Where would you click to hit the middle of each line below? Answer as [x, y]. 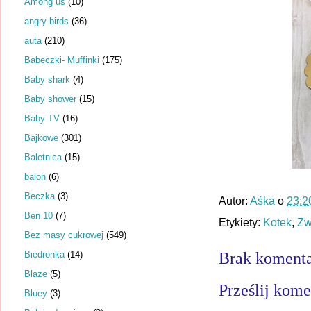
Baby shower [50, 99]
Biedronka [44, 254]
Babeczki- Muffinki [62, 60]
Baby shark [47, 79]
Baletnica [43, 157]
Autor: [234, 201]
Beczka [40, 196]
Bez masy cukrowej [64, 235]
